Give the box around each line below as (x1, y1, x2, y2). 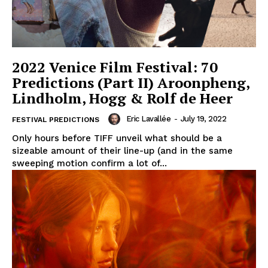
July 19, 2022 (180, 114, 226, 124)
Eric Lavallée (126, 114, 170, 124)
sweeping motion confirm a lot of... (12, 158, 167, 169)
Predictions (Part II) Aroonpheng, (12, 73, 250, 93)
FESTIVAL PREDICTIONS (12, 115, 99, 124)
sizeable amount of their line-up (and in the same (12, 145, 233, 157)
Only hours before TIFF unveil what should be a (12, 133, 222, 144)
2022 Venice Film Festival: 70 (12, 57, 218, 77)
